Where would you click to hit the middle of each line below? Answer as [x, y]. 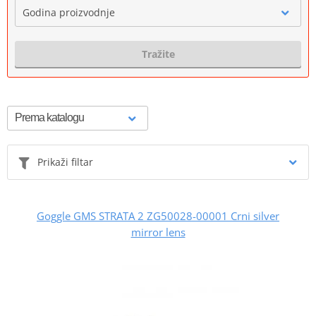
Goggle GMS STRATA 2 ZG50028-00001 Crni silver [158, 215]
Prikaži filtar [65, 162]
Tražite [158, 54]
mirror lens [158, 232]
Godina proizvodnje [69, 12]
